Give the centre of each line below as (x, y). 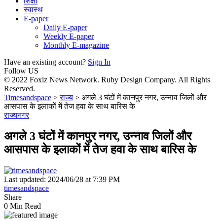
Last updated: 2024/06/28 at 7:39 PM (62, 179)
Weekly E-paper (69, 36)
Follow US (21, 71)
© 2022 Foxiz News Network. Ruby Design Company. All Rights (107, 80)
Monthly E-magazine (76, 45)
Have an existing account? (45, 62)
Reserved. (19, 89)
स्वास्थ (33, 10)
